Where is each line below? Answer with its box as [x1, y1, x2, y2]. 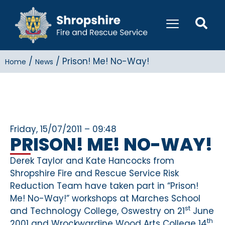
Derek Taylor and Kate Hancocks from [10, 154, 174, 167]
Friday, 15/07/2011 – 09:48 [10, 123, 117, 135]
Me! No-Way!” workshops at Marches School [10, 192, 200, 204]
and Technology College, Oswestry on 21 [10, 204, 185, 217]
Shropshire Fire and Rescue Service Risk [10, 167, 179, 179]
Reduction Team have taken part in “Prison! [10, 179, 198, 192]
